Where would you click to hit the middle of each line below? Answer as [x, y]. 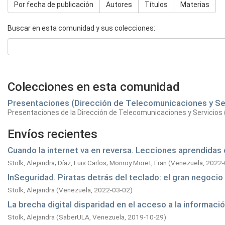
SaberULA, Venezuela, [93, 217]
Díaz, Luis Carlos [82, 163]
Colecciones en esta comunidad [94, 87]
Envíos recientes [52, 134]
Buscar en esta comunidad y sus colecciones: [81, 28]
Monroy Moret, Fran [138, 163]
